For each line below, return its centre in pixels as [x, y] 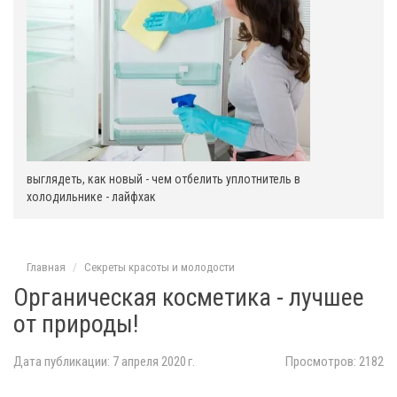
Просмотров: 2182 [335, 362]
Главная [46, 267]
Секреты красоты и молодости [160, 267]
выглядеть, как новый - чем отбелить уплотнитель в [163, 179]
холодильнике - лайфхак [91, 197]
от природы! [76, 324]
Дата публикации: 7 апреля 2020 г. [104, 362]
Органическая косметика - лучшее [189, 297]
